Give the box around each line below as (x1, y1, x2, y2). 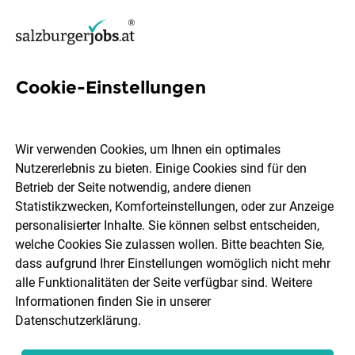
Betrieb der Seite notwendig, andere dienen (15, 180, 252, 196)
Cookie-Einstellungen (16, 77, 206, 98)
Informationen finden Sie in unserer (15, 294, 212, 310)
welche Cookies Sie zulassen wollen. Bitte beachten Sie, (15, 237, 325, 253)
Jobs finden (140, 297, 215, 312)
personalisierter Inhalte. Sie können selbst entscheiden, (15, 218, 320, 234)
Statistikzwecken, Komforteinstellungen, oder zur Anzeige (15, 199, 334, 215)
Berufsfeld (215, 245, 273, 260)
